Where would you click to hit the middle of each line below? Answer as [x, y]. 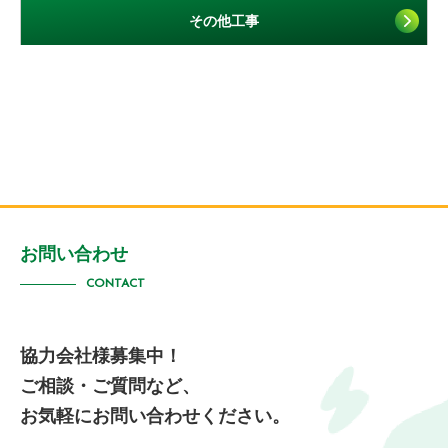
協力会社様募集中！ [101, 355]
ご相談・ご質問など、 [110, 385]
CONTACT [115, 283]
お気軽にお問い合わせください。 [155, 415]
